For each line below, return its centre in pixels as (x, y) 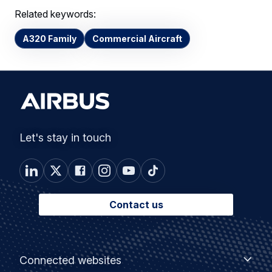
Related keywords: (55, 14)
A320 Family (49, 39)
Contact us (136, 205)
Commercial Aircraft (137, 39)
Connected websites (70, 260)
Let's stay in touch (65, 138)
